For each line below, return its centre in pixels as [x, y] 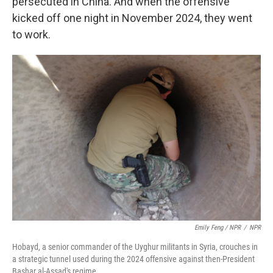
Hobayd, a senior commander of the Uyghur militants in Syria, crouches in [135, 247]
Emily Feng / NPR [218, 228]
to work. [31, 34]
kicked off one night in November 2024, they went [132, 18]
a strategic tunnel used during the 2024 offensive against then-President [133, 259]
